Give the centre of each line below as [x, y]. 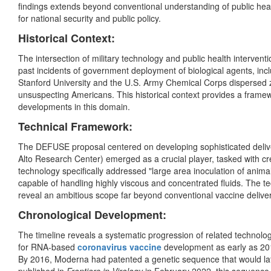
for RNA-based [48, 247]
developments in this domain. [74, 107]
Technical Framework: [75, 127]
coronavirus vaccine [119, 247]
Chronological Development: [92, 215]
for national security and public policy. [90, 18]
